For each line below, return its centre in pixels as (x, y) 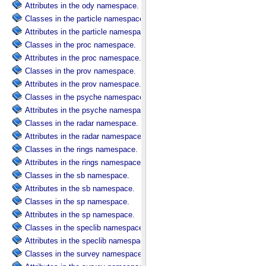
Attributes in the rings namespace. (84, 162)
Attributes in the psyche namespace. (88, 110)
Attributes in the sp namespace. (80, 215)
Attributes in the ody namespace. (82, 6)
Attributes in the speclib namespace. (88, 241)
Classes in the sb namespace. (77, 175)
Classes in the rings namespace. (81, 149)
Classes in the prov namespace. (80, 71)
